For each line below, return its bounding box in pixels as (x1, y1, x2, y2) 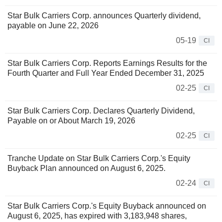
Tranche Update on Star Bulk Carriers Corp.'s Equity (7, 154, 190, 163)
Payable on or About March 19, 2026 (7, 116, 135, 125)
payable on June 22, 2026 (7, 21, 99, 30)
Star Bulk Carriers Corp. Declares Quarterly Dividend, (7, 107, 195, 115)
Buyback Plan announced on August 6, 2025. (7, 164, 166, 173)
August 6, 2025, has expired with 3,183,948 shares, (7, 212, 187, 221)
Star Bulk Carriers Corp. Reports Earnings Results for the (7, 59, 207, 68)
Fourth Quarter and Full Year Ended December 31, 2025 (7, 69, 204, 78)
